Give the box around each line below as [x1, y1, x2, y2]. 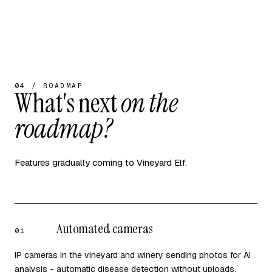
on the [120, 86, 178, 121]
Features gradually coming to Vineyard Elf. [15, 157, 187, 168]
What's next [15, 86, 121, 121]
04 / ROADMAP [15, 81, 84, 90]
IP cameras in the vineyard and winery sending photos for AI [15, 250, 251, 260]
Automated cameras [56, 220, 153, 237]
